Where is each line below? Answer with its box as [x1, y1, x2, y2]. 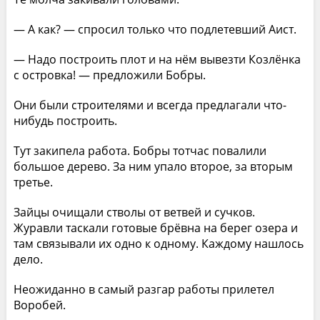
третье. [13, 174, 53, 190]
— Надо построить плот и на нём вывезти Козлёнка [13, 51, 301, 67]
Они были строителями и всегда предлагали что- [13, 96, 286, 113]
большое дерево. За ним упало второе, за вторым [13, 158, 293, 174]
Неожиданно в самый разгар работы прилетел [13, 281, 274, 297]
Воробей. [13, 296, 66, 313]
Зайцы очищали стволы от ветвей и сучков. [13, 204, 255, 220]
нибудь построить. [13, 112, 117, 129]
